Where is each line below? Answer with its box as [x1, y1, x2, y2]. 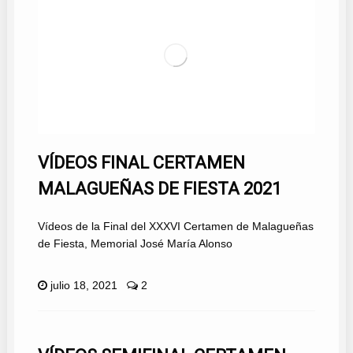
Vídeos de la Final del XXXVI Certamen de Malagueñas [37, 220, 314, 233]
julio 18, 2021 [50, 279, 117, 292]
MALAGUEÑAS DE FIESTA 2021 [37, 179, 281, 199]
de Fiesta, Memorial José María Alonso [37, 237, 232, 251]
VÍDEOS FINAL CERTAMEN [37, 153, 245, 173]
